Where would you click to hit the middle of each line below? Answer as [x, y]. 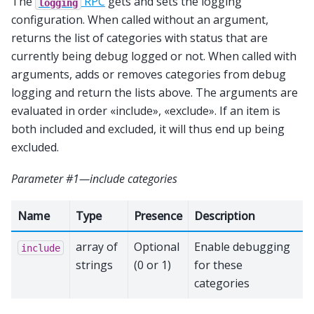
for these [218, 265]
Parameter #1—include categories [94, 178]
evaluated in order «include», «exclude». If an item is [146, 111]
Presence [158, 216]
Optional [157, 247]
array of [97, 247]
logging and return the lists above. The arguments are [155, 93]
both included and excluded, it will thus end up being [148, 129]
